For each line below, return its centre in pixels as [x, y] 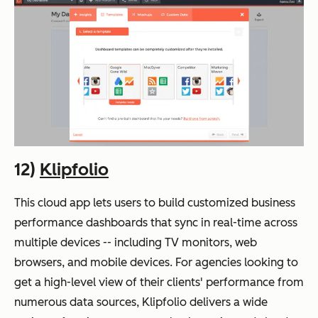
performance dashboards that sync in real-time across [156, 222]
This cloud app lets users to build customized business [155, 202]
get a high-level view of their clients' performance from [159, 282]
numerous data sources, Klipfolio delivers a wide [141, 302]
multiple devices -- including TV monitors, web [136, 242]
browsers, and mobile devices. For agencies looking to [156, 262]
